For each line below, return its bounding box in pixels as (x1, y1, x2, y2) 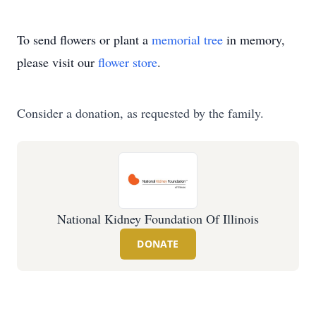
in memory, (223, 31, 285, 48)
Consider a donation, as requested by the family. (17, 104, 264, 121)
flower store (98, 54, 157, 71)
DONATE (137, 237, 179, 250)
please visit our (17, 54, 98, 71)
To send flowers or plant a (17, 31, 152, 48)
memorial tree (152, 31, 223, 48)
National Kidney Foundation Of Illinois (57, 210, 259, 227)
